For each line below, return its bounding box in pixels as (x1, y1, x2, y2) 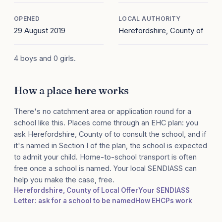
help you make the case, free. (14, 175, 114, 184)
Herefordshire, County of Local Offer (14, 186, 138, 195)
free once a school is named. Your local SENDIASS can (14, 164, 197, 173)
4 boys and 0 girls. (14, 54, 76, 63)
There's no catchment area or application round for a (14, 107, 191, 116)
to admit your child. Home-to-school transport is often (14, 153, 197, 162)
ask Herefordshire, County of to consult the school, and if (14, 130, 206, 139)
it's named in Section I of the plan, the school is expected (14, 141, 207, 150)
